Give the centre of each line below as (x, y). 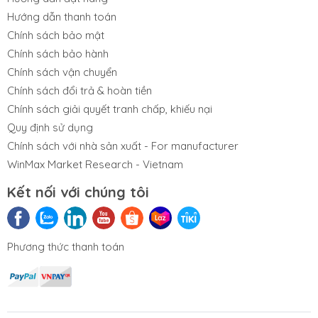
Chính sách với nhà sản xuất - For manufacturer (123, 146)
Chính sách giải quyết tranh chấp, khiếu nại (110, 109)
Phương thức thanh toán (66, 247)
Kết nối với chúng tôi (78, 192)
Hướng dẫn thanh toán (62, 17)
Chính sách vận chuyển (62, 72)
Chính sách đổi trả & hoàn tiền (79, 91)
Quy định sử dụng (50, 128)
